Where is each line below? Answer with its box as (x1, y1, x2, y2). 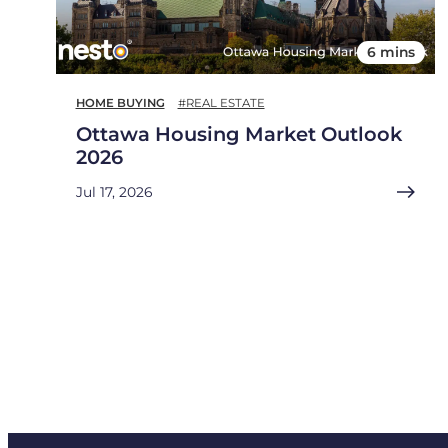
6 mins (366, 44, 415, 61)
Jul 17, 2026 (75, 184, 152, 201)
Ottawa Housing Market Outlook (75, 122, 402, 147)
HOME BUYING (75, 96, 165, 111)
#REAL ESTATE (177, 96, 265, 111)
